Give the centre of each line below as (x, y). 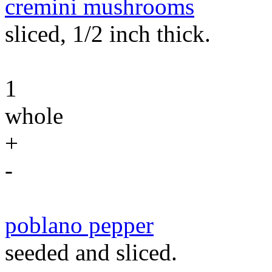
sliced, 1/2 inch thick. (108, 34)
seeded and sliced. (91, 252)
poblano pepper (79, 225)
